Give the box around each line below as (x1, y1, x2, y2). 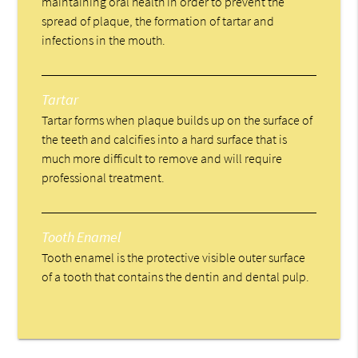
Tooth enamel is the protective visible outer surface (42, 249, 306, 265)
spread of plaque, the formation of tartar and (42, 12, 275, 29)
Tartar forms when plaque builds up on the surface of (42, 111, 313, 128)
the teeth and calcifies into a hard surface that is (42, 130, 288, 147)
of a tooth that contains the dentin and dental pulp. (42, 268, 310, 284)
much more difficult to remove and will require (42, 149, 283, 166)
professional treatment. (42, 169, 165, 185)
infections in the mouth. (42, 31, 166, 48)
